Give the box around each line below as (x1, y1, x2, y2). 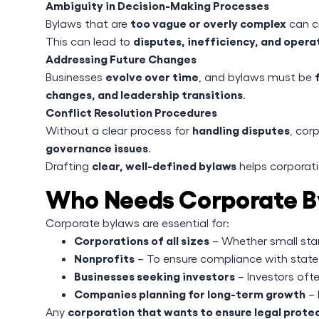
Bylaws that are (46, 16, 130, 30)
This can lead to (46, 34, 133, 48)
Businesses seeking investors (74, 268, 235, 283)
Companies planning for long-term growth (74, 286, 305, 300)
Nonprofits (74, 251, 135, 265)
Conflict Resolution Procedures (46, 105, 217, 119)
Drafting (46, 159, 92, 172)
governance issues (46, 140, 148, 155)
